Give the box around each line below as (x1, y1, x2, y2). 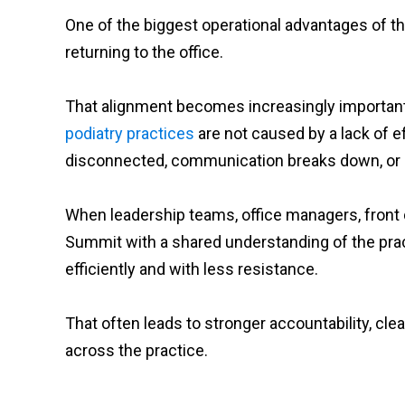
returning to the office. (65, 42, 223, 61)
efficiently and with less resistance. (65, 259, 318, 278)
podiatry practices (65, 124, 194, 143)
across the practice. (65, 341, 208, 360)
